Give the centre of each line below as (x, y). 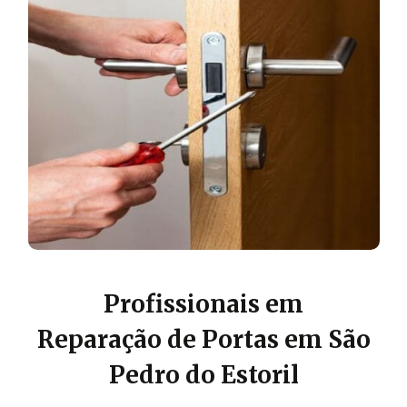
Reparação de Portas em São (203, 339)
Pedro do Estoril (203, 374)
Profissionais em (203, 303)
